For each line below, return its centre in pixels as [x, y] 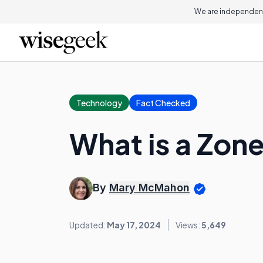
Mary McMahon [149, 188]
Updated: [88, 225]
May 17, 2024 [134, 225]
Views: [188, 225]
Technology [99, 103]
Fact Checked [163, 103]
